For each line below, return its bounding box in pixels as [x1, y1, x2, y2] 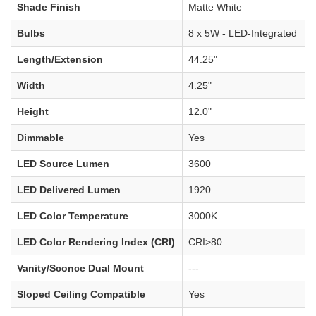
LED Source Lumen [17, 158, 109, 170]
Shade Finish [17, 1, 80, 13]
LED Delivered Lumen [17, 184, 121, 196]
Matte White [188, 1, 242, 13]
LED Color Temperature [17, 210, 128, 222]
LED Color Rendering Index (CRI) [17, 236, 175, 248]
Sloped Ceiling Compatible [17, 288, 145, 300]
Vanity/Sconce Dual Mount [17, 262, 144, 274]
